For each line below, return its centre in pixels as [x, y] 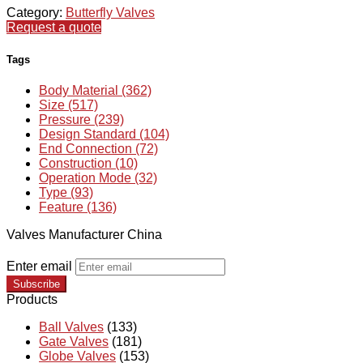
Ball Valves [71, 327]
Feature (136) [78, 207]
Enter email [39, 266]
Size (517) [68, 105]
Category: [36, 13]
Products [32, 299]
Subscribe [36, 284]
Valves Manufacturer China [84, 234]
